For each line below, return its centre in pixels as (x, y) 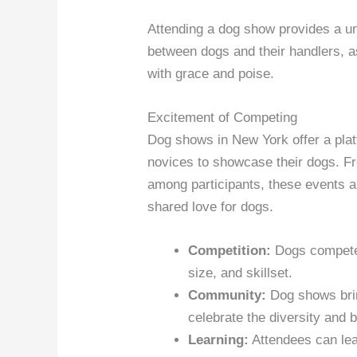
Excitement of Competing (223, 118)
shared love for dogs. (211, 207)
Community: (228, 296)
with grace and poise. (211, 73)
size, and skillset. (241, 273)
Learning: (219, 340)
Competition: (230, 251)
